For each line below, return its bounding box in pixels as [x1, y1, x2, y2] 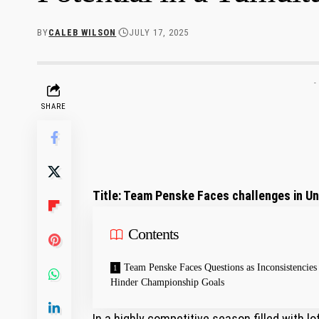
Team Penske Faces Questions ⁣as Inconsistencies [124, 261, 317, 273]
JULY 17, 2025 [129, 26, 189, 38]
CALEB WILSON [48, 26, 117, 38]
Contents [128, 224, 179, 243]
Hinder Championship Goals [110, 276, 224, 288]
